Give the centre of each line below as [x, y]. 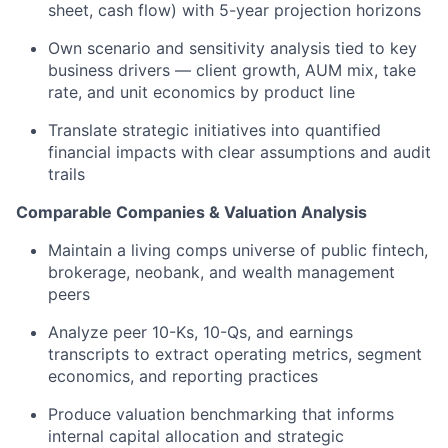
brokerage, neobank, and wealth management [221, 272]
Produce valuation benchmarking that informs [221, 414]
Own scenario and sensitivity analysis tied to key [232, 48]
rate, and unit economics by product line [201, 92]
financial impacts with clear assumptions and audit [239, 152]
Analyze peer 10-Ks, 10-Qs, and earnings [200, 332]
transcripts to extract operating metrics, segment [235, 354]
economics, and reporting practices [183, 376]
